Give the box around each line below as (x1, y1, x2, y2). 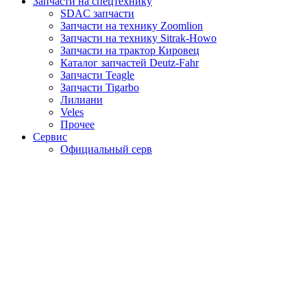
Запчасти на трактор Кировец (60, 45, 199, 56)
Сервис (33, 131, 67, 143)
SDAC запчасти (60, 8, 134, 19)
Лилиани (60, 94, 103, 106)
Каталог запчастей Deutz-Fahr (60, 57, 199, 69)
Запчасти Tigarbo (60, 82, 139, 93)
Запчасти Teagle (60, 69, 134, 81)
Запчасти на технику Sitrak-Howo (60, 32, 217, 44)
